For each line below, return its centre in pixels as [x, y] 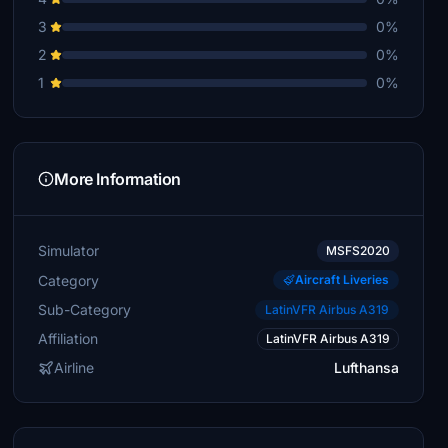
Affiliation [68, 338]
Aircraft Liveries [341, 279]
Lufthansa [366, 367]
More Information [117, 179]
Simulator [69, 250]
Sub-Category [85, 309]
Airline [74, 367]
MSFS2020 [357, 250]
